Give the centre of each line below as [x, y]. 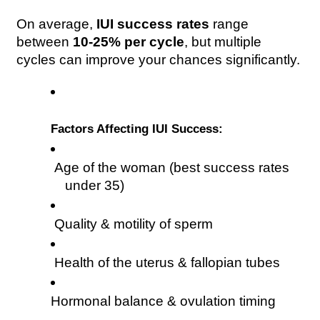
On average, [57, 24]
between [45, 42]
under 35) [95, 185]
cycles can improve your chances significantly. [159, 60]
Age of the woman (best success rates [170, 167]
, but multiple [223, 42]
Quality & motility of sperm [132, 224]
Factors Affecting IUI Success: [137, 128]
